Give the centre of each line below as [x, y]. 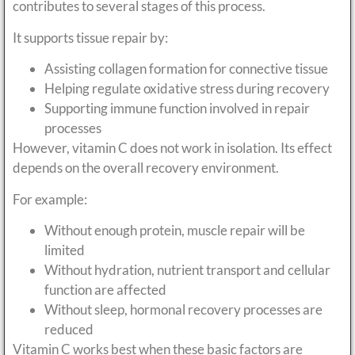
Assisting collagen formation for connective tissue [186, 69]
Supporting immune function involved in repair [177, 109]
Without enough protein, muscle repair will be [175, 231]
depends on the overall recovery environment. [146, 168]
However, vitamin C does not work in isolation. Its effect [172, 148]
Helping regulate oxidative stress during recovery [187, 89]
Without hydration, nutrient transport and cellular [187, 270]
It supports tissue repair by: [90, 37]
